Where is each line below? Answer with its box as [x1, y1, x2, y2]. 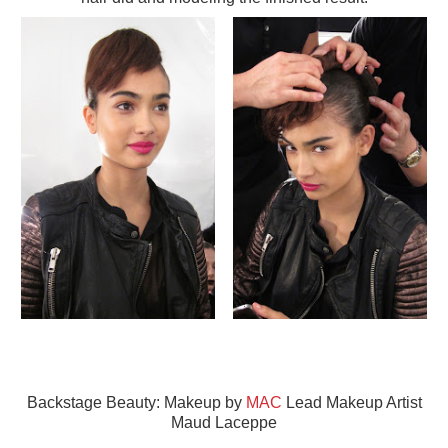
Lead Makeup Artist [281, 394, 422, 412]
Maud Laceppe [171, 414, 277, 432]
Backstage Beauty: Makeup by [26, 394, 246, 412]
